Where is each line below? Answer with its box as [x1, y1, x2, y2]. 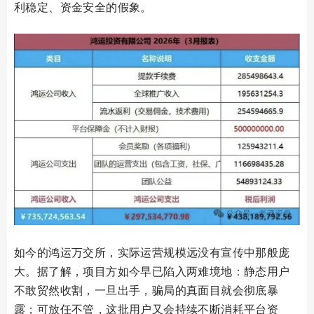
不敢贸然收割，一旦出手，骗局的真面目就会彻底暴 [14, 282, 279, 298]
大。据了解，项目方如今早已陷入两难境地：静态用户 [14, 263, 290, 279]
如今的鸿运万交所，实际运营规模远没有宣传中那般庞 [14, 244, 290, 260]
